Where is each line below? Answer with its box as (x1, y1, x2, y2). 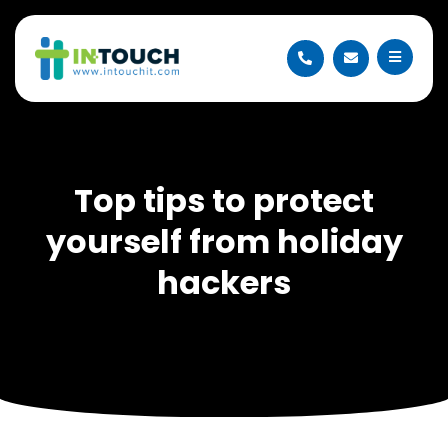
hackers (157, 260, 291, 306)
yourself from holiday (45, 219, 403, 265)
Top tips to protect (74, 178, 374, 224)
